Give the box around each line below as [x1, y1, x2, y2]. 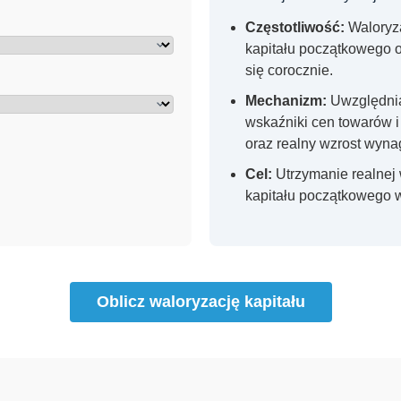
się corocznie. [245, 62, 333, 78]
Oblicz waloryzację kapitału [96, 292, 305, 311]
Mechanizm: [245, 92, 327, 108]
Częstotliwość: [245, 19, 345, 35]
